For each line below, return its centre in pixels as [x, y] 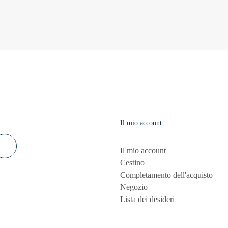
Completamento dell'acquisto [166, 175]
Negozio [134, 187]
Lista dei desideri [147, 199]
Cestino [132, 163]
